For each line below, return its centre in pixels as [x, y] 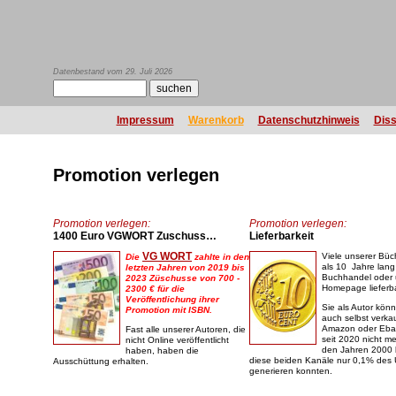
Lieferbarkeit [282, 236]
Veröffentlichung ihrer [172, 299]
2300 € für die [155, 289]
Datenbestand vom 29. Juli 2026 [113, 72]
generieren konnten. [291, 371]
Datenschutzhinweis [308, 120]
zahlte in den [221, 257]
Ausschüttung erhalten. [101, 361]
